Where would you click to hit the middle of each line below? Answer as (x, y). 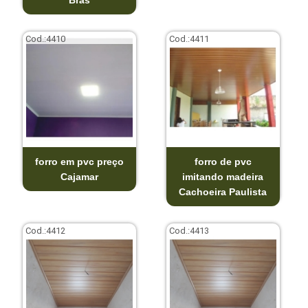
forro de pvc (223, 161)
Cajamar (79, 176)
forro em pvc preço (79, 161)
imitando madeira (223, 176)
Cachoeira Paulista (223, 191)
